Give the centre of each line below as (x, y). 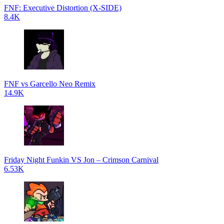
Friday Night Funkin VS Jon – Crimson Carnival (81, 160)
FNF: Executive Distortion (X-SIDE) (63, 8)
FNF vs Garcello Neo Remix (50, 84)
